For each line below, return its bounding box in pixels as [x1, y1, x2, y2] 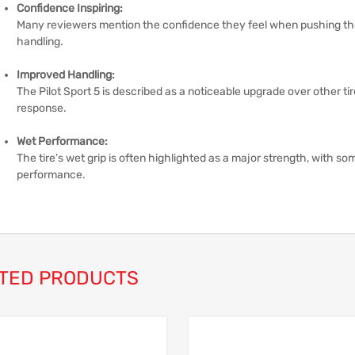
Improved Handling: [17, 68, 115, 82]
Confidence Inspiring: [17, 2, 123, 15]
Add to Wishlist [170, 341, 229, 352]
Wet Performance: [17, 135, 108, 148]
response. [17, 101, 67, 115]
